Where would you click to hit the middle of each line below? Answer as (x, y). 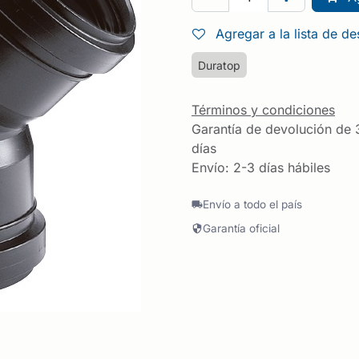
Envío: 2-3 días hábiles (261, 168)
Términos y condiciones (263, 110)
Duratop (219, 65)
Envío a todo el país (252, 205)
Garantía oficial (241, 228)
